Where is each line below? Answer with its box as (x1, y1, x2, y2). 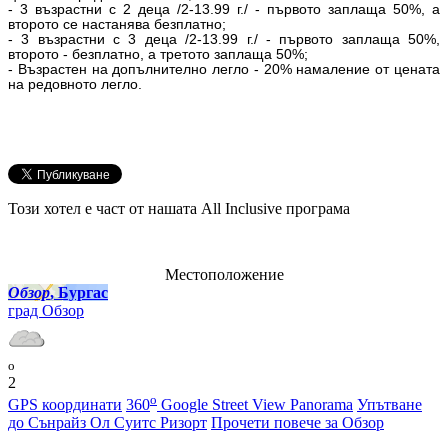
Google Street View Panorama (157, 396, 353, 414)
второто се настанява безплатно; (8, 16, 226, 32)
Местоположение (164, 265, 284, 283)
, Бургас (50, 283, 108, 301)
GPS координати (8, 396, 122, 414)
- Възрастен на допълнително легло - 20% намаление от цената (8, 61, 440, 77)
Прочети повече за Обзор (211, 414, 384, 432)
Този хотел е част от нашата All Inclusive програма (8, 199, 350, 217)
